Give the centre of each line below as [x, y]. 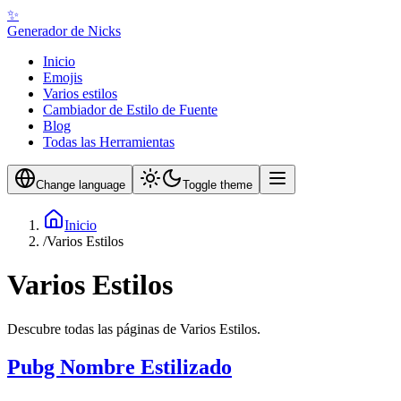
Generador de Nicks [64, 31]
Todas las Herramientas [109, 142]
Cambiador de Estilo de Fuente [130, 110]
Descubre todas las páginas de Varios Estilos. [134, 328]
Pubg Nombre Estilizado [119, 367]
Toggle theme [218, 185]
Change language [81, 185]
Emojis [63, 77]
